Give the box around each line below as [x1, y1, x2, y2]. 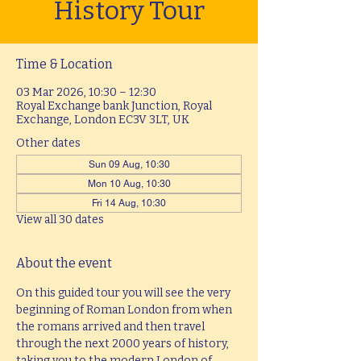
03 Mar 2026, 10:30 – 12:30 [16, 85, 156, 99]
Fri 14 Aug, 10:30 [92, 197, 166, 209]
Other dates [16, 136, 81, 150]
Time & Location [16, 56, 113, 72]
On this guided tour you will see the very [16, 286, 233, 300]
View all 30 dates [16, 213, 104, 226]
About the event [16, 255, 112, 271]
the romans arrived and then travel [16, 320, 207, 334]
